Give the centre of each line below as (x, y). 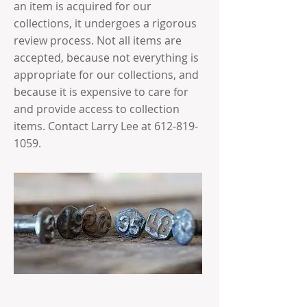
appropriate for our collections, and (106, 75)
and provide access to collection (97, 109)
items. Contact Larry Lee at (84, 126)
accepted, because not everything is (106, 58)
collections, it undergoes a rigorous (105, 23)
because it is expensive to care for (101, 92)
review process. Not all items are (98, 40)
